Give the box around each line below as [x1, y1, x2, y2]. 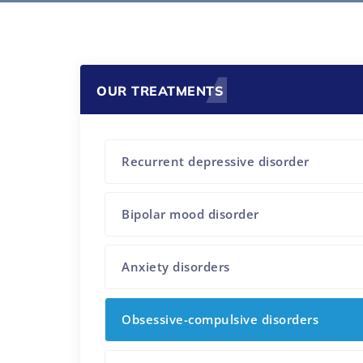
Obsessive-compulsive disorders [122, 310, 319, 327]
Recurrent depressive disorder [122, 152, 310, 169]
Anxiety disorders [122, 258, 230, 275]
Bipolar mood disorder [122, 205, 259, 222]
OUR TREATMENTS [96, 83, 224, 100]
